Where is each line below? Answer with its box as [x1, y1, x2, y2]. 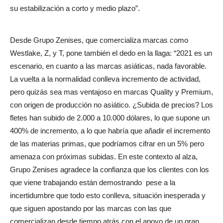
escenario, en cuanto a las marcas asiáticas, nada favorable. [10, 62, 207, 71]
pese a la [146, 178, 175, 187]
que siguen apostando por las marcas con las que [10, 204, 171, 213]
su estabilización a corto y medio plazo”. [10, 4, 140, 13]
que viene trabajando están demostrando [10, 178, 142, 187]
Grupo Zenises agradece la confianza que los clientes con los [10, 165, 209, 174]
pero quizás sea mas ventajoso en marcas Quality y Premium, [10, 88, 213, 97]
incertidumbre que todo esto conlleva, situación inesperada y [10, 191, 206, 200]
